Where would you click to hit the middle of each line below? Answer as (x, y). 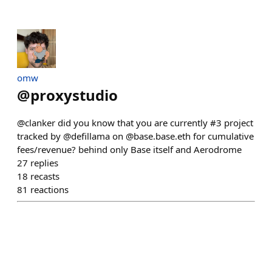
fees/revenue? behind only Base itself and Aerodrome (129, 150)
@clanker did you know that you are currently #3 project (135, 123)
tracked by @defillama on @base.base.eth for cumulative (135, 136)
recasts (45, 176)
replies (44, 163)
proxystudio (74, 95)
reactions (49, 190)
